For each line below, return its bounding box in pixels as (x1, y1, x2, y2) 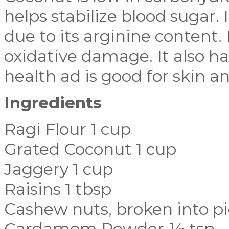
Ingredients (4, 93, 102, 113)
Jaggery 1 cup (4, 159, 113, 179)
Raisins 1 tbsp (4, 179, 111, 199)
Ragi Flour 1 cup (4, 119, 131, 140)
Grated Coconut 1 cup (4, 139, 176, 159)
